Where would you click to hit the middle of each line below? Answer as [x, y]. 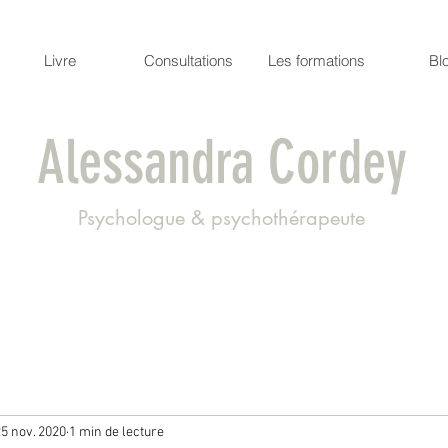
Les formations [316, 60]
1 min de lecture [116, 432]
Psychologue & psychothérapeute [221, 218]
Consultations [188, 60]
